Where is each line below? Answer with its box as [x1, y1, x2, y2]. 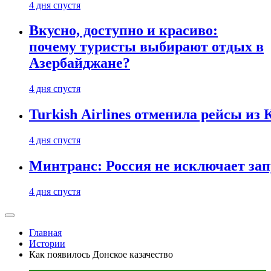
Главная [29, 227, 62, 238]
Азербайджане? [29, 55, 130, 71]
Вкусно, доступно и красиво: [29, 22, 218, 39]
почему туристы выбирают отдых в [29, 39, 264, 55]
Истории [29, 238, 65, 249]
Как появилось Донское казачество [29, 249, 173, 260]
